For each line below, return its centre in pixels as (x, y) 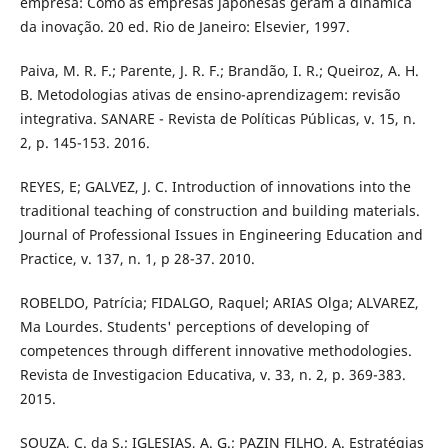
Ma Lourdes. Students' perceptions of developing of (194, 327)
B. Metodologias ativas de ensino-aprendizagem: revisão (209, 95)
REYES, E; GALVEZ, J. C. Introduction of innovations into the (215, 187)
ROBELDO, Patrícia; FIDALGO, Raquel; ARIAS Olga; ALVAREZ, (219, 303)
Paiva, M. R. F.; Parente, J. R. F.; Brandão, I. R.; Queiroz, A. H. (219, 71)
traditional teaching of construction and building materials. (219, 211)
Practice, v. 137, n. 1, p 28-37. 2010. (137, 259)
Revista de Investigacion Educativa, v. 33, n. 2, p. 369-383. (212, 375)
